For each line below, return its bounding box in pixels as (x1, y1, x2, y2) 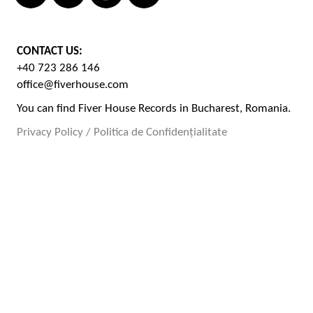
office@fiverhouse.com (16, 79, 129, 92)
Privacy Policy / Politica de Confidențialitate (16, 126, 227, 139)
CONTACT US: (16, 45, 82, 58)
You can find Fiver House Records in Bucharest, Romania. (16, 103, 291, 115)
